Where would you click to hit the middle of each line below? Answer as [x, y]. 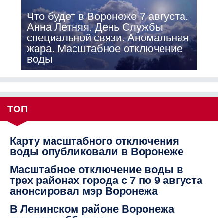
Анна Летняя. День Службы [95, 27]
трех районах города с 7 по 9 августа [106, 181]
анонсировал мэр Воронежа [84, 191]
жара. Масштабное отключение [104, 49]
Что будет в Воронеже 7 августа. [107, 17]
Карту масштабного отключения [94, 141]
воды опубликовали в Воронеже [97, 152]
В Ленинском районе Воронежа [92, 209]
